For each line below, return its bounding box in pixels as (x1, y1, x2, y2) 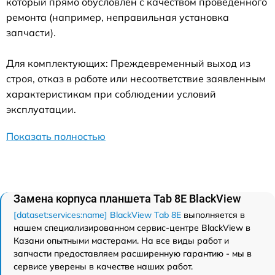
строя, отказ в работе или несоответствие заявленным (6, 72, 266, 85)
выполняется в (181, 209, 245, 220)
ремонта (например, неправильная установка (6, 10, 229, 23)
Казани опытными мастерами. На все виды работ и (14, 234, 229, 246)
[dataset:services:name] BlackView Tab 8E (14, 209, 181, 220)
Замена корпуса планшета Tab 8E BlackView (14, 192, 241, 205)
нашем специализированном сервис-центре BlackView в (14, 222, 250, 233)
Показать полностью (6, 130, 106, 142)
